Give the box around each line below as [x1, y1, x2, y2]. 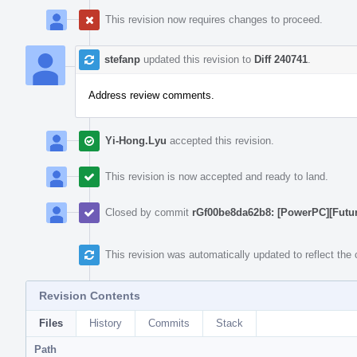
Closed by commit [105, 206, 192, 218]
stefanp [104, 53, 140, 65]
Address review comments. [88, 88, 214, 101]
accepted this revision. [167, 134, 274, 147]
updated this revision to [140, 53, 254, 65]
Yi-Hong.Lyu [105, 134, 167, 147]
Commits [148, 316, 190, 329]
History [89, 316, 122, 329]
